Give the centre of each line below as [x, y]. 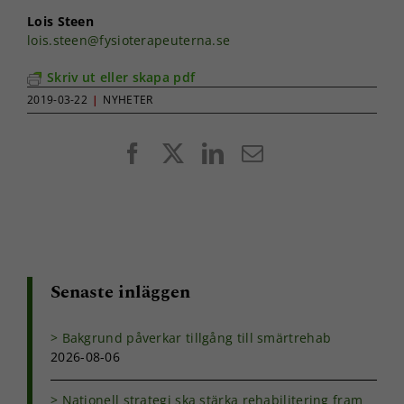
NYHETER [128, 99]
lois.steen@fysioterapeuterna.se [129, 40]
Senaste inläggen [120, 292]
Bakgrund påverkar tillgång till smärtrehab [197, 337]
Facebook [187, 152]
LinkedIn [264, 152]
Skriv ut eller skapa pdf [121, 77]
